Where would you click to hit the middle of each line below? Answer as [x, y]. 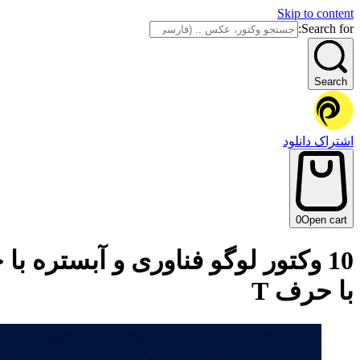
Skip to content [315, 13]
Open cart [324, 219]
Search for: [327, 29]
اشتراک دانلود [318, 141]
